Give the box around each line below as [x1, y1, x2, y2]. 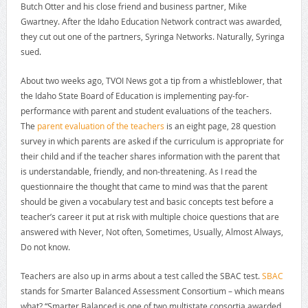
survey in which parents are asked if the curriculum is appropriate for [20, 135, 284, 147]
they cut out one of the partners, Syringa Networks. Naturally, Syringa [20, 31, 285, 43]
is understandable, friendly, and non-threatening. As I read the [20, 166, 257, 177]
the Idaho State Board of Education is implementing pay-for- [20, 90, 249, 102]
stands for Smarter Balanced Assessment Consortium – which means [20, 285, 285, 297]
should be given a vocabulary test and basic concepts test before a [20, 196, 274, 208]
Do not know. [20, 241, 70, 253]
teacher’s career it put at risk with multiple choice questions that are [20, 211, 279, 223]
